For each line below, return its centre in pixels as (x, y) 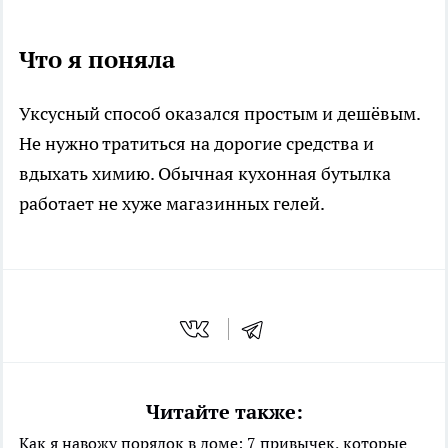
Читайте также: (224, 412)
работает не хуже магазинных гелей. (172, 203)
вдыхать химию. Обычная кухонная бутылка (205, 173)
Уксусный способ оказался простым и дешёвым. (219, 113)
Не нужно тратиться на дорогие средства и (196, 143)
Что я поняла (97, 59)
